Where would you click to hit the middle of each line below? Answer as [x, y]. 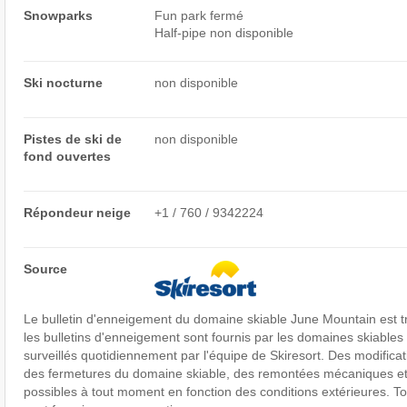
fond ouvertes [67, 156]
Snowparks [58, 15]
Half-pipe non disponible [224, 32]
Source [45, 268]
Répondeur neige [77, 212]
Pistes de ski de [72, 139]
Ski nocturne [63, 82]
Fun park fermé [199, 15]
